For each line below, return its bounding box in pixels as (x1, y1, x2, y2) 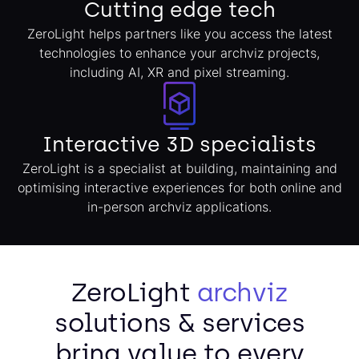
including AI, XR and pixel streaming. (70, 64, 289, 81)
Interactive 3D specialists (42, 131, 317, 158)
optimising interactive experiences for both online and (17, 179, 342, 196)
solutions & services (54, 308, 305, 339)
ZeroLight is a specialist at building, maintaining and (22, 160, 337, 177)
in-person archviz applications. (87, 199, 272, 216)
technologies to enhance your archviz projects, (39, 45, 320, 62)
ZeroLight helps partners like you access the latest (26, 26, 333, 42)
